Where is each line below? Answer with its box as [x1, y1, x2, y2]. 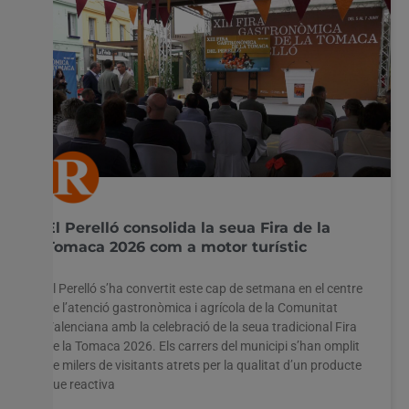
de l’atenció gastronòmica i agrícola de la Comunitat [46, 299, 338, 315]
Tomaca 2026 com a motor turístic [46, 237, 307, 256]
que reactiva [46, 376, 115, 392]
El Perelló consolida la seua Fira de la [46, 218, 330, 236]
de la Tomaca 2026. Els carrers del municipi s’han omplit [46, 338, 360, 353]
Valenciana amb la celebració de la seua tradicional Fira [46, 319, 357, 334]
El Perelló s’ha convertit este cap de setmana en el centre [46, 280, 362, 296]
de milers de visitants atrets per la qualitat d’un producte [46, 357, 362, 372]
